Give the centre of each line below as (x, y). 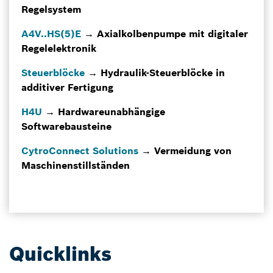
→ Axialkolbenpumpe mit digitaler (166, 33)
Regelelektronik (59, 48)
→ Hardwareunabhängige (105, 111)
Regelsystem (51, 9)
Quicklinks (60, 254)
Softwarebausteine (66, 126)
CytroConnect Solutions (80, 150)
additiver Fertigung (67, 87)
